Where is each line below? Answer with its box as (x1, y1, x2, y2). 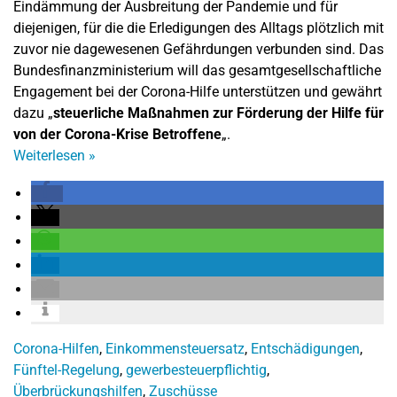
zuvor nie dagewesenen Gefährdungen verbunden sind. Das (13, 40, 384, 58)
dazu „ (13, 104, 53, 121)
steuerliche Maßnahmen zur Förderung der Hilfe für (53, 104, 384, 121)
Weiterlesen (13, 146, 89, 164)
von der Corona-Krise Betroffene (13, 125, 222, 143)
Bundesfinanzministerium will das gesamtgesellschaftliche (13, 61, 381, 79)
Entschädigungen (251, 339, 360, 357)
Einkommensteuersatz (105, 339, 245, 357)
